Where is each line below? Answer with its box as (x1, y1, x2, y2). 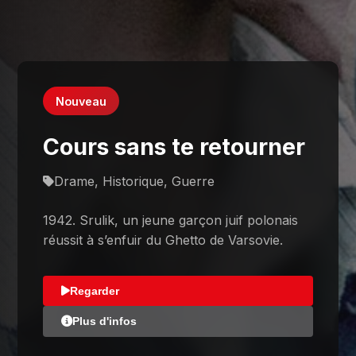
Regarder (69, 284, 119, 297)
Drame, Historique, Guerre (54, 172, 215, 189)
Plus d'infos (72, 315, 137, 328)
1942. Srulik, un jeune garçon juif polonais (43, 211, 299, 228)
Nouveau (56, 94, 107, 108)
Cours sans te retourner (43, 132, 306, 161)
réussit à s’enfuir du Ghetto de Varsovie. (43, 231, 284, 248)
